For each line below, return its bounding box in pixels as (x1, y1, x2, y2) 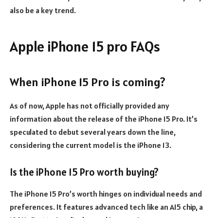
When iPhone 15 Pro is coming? (10, 74, 165, 90)
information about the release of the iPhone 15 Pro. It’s (10, 113, 198, 124)
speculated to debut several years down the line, (10, 127, 176, 137)
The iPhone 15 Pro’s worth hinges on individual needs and (10, 188, 202, 199)
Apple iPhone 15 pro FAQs (10, 37, 160, 56)
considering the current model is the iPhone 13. (10, 140, 171, 150)
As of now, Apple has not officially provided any (10, 100, 169, 110)
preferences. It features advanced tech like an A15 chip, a (10, 201, 203, 212)
